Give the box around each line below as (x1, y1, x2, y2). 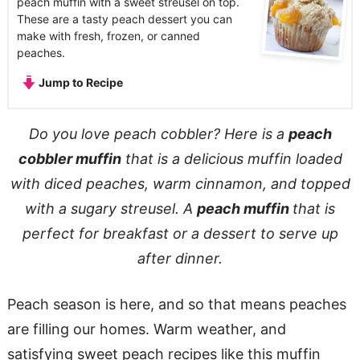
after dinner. (137, 249, 223, 267)
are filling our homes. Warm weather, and (6, 320, 286, 337)
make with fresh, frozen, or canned (16, 28, 200, 43)
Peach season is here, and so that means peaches (6, 295, 346, 313)
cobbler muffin (18, 149, 121, 167)
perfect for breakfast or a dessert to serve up (22, 224, 338, 242)
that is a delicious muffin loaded (121, 149, 342, 167)
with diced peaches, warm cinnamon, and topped (10, 174, 350, 192)
